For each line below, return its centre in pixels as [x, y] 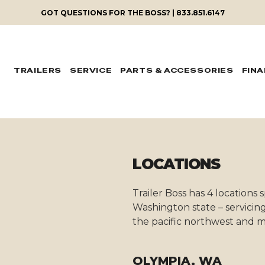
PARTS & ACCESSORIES [177, 70]
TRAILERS [38, 70]
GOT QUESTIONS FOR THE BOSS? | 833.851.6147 [132, 12]
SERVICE [91, 70]
